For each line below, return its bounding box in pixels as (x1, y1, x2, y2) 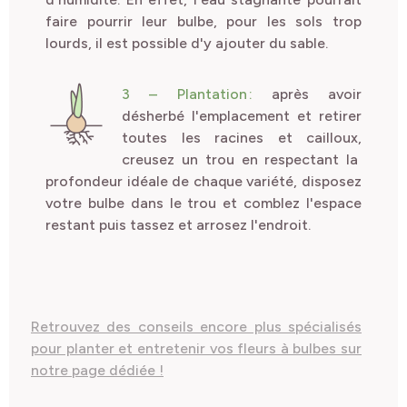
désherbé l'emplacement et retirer (122, 106, 362, 124)
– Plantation (130, 84, 247, 103)
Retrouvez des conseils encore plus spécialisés (31, 317, 362, 335)
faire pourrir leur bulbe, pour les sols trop (45, 12, 362, 30)
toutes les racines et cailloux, (122, 128, 362, 146)
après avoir (271, 84, 362, 103)
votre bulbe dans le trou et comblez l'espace (45, 194, 362, 212)
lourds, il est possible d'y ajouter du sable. (45, 34, 328, 52)
